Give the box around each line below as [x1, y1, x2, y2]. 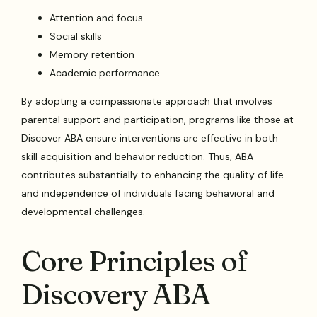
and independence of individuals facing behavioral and [21, 186, 275, 200]
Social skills [50, 29, 103, 42]
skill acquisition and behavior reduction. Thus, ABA [21, 149, 254, 163]
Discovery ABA [21, 277, 211, 312]
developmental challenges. [21, 204, 146, 218]
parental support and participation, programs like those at [21, 113, 294, 126]
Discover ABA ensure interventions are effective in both [21, 131, 279, 144]
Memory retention [50, 47, 135, 61]
